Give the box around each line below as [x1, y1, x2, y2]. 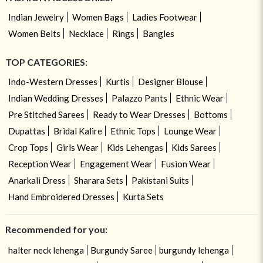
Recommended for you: [5, 223, 107, 235]
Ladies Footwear [131, 11, 197, 22]
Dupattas [8, 125, 45, 136]
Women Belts [8, 28, 60, 39]
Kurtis [105, 76, 130, 87]
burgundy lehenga [159, 244, 229, 255]
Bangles [142, 28, 174, 39]
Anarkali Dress [8, 174, 66, 186]
